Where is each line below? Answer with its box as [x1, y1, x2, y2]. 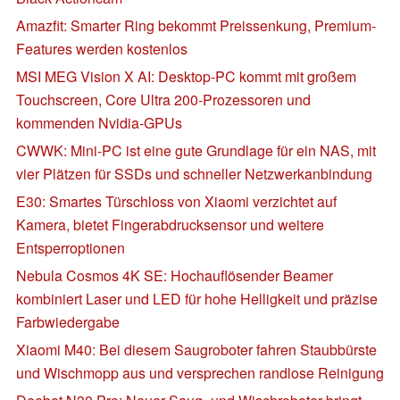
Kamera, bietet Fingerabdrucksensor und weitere [16, 213, 324, 235]
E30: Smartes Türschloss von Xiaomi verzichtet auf [16, 190, 337, 212]
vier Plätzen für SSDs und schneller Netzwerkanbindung [16, 162, 372, 184]
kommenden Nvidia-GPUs [16, 112, 182, 133]
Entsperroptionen [16, 237, 125, 258]
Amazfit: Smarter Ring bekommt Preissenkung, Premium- [16, 14, 376, 36]
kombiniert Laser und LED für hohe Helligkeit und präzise [16, 287, 378, 309]
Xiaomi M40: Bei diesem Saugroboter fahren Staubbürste [16, 338, 377, 360]
